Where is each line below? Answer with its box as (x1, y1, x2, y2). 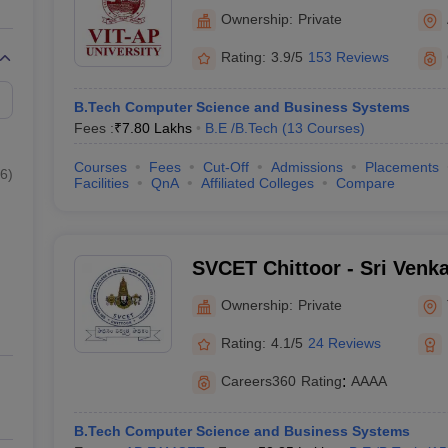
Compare (335, 175, 395, 191)
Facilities (73, 175, 129, 191)
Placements (364, 159, 439, 175)
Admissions (270, 159, 343, 175)
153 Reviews (307, 49, 389, 65)
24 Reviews (307, 334, 381, 351)
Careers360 (220, 373, 296, 389)
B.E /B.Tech (204, 120, 278, 136)
